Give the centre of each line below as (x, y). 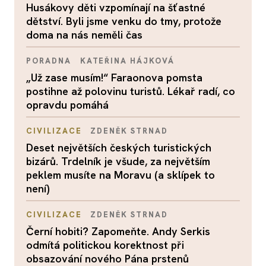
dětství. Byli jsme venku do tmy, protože (124, 21)
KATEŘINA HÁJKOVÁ (127, 61)
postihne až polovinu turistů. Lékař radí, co (131, 91)
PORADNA (49, 61)
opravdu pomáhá (67, 104)
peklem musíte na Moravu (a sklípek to (121, 175)
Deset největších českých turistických (119, 147)
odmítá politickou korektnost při (105, 245)
